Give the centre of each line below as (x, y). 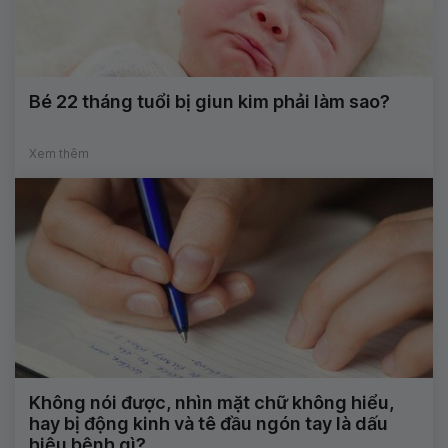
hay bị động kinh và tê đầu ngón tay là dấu (208, 424)
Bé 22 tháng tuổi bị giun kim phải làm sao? (209, 102)
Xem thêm (59, 154)
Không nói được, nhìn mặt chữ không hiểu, (211, 403)
